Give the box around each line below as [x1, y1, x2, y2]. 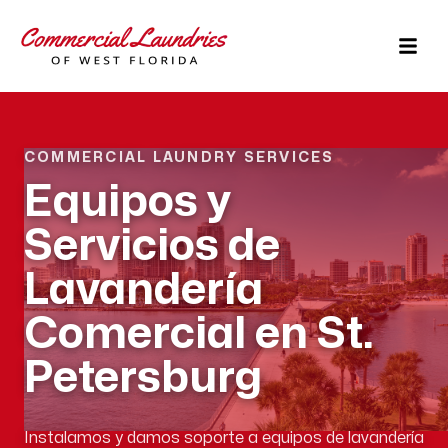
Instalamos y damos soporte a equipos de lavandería [24, 430, 424, 446]
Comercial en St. [24, 313, 374, 355]
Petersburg [24, 357, 262, 399]
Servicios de [24, 225, 280, 267]
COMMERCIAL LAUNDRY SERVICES [24, 151, 335, 164]
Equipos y [24, 181, 231, 223]
